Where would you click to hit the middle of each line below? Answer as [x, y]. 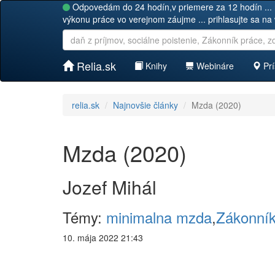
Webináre [214, 66]
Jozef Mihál [110, 187]
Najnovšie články [145, 105]
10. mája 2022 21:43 [103, 238]
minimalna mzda [159, 217]
